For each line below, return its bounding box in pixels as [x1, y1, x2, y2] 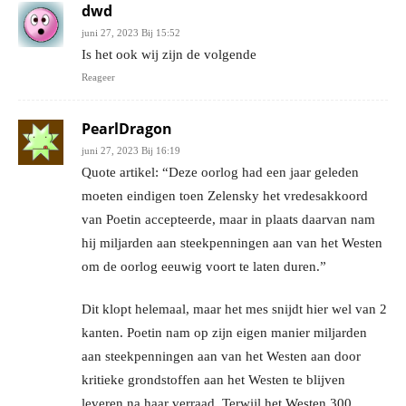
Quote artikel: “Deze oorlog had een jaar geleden [82, 165, 359, 180]
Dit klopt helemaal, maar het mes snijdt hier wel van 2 [82, 302, 387, 317]
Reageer [82, 72, 115, 83]
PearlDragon [82, 119, 172, 140]
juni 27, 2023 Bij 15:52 [82, 27, 180, 39]
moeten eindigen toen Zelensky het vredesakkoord [82, 188, 368, 204]
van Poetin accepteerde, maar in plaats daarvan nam [82, 212, 375, 227]
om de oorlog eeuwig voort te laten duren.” [82, 259, 326, 275]
